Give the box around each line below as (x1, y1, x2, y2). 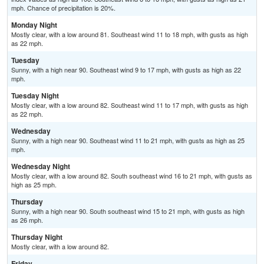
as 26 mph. (11, 215, 43, 225)
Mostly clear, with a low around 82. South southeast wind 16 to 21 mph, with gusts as (11, 171, 252, 181)
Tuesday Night (11, 90, 59, 101)
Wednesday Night (11, 161, 70, 172)
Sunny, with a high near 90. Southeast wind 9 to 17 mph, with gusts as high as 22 (11, 65, 241, 75)
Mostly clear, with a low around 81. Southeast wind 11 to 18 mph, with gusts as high (11, 29, 248, 39)
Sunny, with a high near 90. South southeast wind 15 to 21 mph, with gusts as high (11, 206, 245, 216)
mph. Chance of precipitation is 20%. (11, 3, 115, 13)
